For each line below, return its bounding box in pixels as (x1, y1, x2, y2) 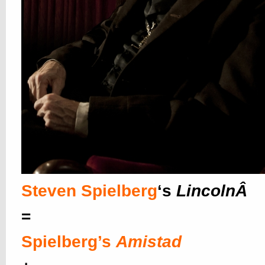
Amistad (116, 232, 182, 251)
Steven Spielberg (21, 182, 157, 200)
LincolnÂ (176, 182, 252, 200)
